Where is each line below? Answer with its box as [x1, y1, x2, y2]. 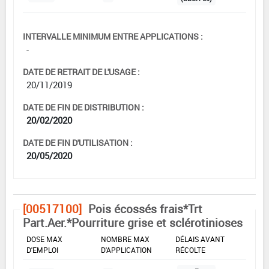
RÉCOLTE [175, 244, 205, 255]
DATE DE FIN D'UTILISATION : [23, 136, 133, 148]
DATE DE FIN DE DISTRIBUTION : [23, 101, 144, 113]
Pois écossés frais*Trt [88, 201, 202, 217]
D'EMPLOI [26, 244, 58, 255]
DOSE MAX [26, 234, 62, 244]
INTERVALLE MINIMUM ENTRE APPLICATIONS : [23, 30, 203, 42]
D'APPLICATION [101, 244, 152, 255]
